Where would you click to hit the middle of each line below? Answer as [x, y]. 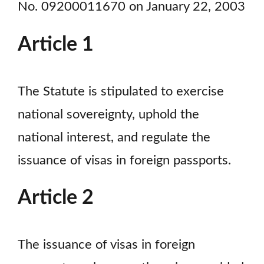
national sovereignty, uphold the [108, 114]
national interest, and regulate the [114, 137]
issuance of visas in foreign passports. [124, 160]
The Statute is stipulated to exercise [121, 91]
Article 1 [56, 44]
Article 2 [56, 198]
